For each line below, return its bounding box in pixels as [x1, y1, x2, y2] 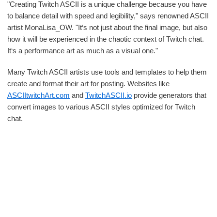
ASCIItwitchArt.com [7, 91, 70, 100]
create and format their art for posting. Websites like [7, 79, 170, 88]
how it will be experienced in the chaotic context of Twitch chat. [7, 35, 204, 44]
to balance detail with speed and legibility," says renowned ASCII [7, 12, 209, 20]
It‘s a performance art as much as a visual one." [7, 46, 158, 55]
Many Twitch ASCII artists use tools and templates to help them [7, 68, 207, 77]
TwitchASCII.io [85, 91, 132, 100]
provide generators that [132, 91, 206, 100]
